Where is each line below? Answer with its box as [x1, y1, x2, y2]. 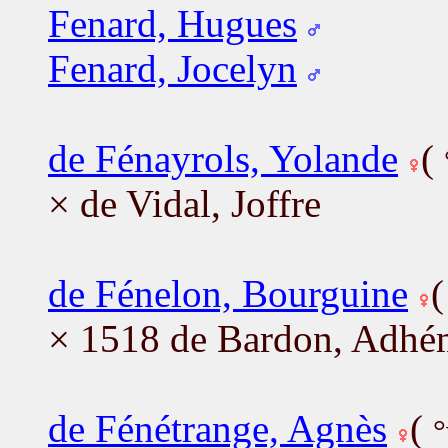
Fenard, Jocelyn [48, 46, 297, 90]
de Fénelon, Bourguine [48, 271, 408, 315]
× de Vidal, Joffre [48, 181, 321, 225]
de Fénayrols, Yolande [48, 136, 398, 180]
